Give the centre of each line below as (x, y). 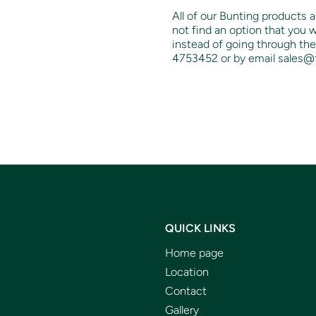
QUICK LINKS (200, 228)
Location (187, 272)
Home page (194, 253)
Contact (186, 291)
